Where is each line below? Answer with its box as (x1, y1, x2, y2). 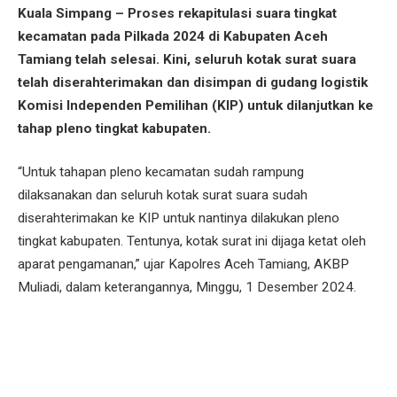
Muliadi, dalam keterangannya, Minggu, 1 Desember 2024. (18, 279, 356, 296)
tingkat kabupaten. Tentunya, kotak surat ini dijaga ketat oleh (18, 233, 366, 250)
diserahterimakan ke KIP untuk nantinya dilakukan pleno (18, 210, 339, 227)
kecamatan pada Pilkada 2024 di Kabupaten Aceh (18, 27, 328, 44)
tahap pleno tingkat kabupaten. (18, 120, 211, 136)
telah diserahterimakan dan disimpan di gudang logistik (18, 74, 368, 90)
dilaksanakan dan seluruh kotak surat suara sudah (18, 187, 307, 204)
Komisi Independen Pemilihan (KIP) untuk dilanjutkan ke (18, 97, 373, 113)
